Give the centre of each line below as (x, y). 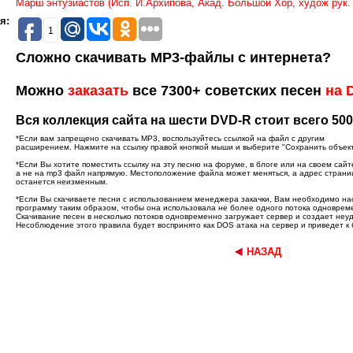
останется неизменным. (62, 182)
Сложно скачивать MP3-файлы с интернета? (173, 58)
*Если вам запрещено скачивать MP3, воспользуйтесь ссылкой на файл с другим (170, 138)
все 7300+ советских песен (227, 91)
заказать (98, 91)
